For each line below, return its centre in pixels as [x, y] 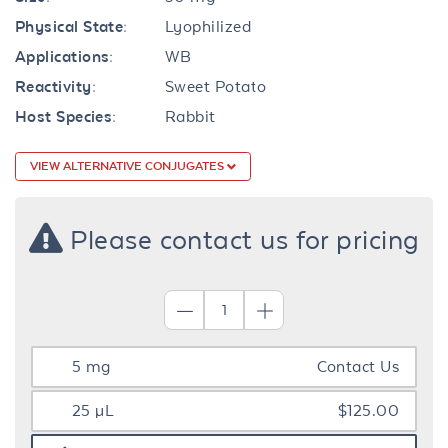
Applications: [64, 56]
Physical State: [71, 26]
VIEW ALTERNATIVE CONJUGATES [128, 165]
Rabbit [190, 116]
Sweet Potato [216, 86]
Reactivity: [55, 86]
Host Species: [66, 116]
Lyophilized [208, 26]
